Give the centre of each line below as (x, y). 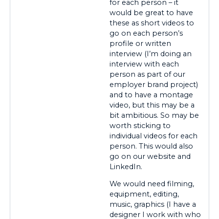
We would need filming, (152, 184)
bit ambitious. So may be (154, 115)
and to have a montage (151, 95)
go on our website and (150, 156)
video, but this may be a (152, 105)
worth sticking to (140, 125)
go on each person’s (146, 33)
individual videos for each (153, 136)
